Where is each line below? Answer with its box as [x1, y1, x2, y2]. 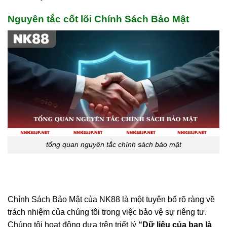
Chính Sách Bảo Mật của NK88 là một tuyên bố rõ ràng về [8, 195, 215, 204]
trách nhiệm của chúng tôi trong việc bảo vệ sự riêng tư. [8, 207, 207, 216]
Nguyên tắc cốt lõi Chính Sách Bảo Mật [8, 13, 189, 24]
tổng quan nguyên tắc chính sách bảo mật [46, 140, 181, 149]
